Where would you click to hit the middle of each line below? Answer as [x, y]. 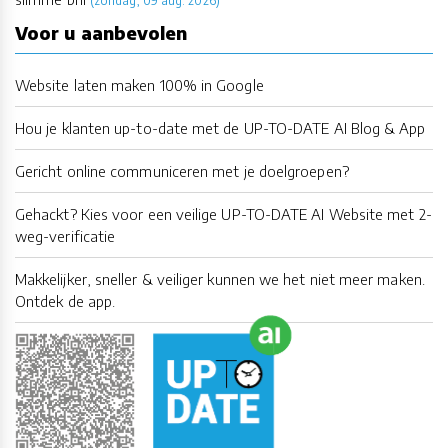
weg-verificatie [65, 235]
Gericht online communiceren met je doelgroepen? [182, 170]
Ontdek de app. [65, 300]
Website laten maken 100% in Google [139, 84]
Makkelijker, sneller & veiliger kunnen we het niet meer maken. [220, 278]
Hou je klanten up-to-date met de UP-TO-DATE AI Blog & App [220, 127]
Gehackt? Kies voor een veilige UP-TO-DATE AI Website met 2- [223, 213]
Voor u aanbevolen [101, 32]
